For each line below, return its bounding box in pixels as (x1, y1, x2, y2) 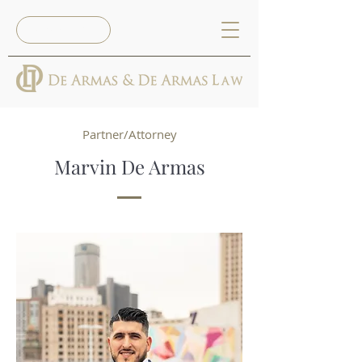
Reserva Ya (26, 22, 98, 38)
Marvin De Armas (53, 154, 205, 179)
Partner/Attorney (82, 126, 177, 142)
